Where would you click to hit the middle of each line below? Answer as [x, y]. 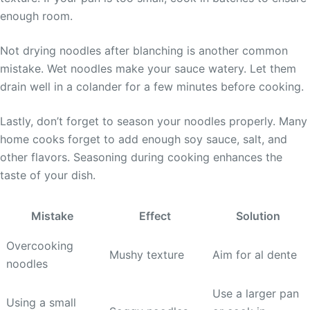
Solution [258, 216]
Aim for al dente [255, 255]
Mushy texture [147, 255]
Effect [155, 216]
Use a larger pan [256, 294]
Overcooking [40, 246]
